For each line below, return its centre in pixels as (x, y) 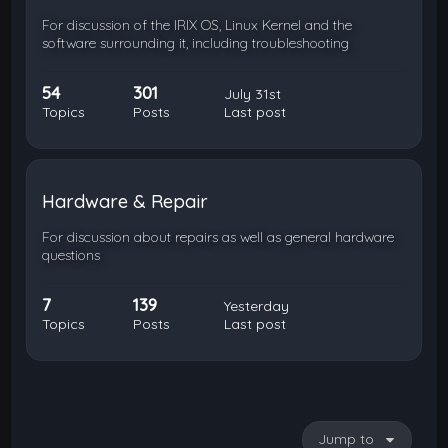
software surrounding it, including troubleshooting (196, 43)
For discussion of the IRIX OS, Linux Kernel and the (197, 25)
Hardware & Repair (125, 201)
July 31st (252, 94)
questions (71, 255)
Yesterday (256, 306)
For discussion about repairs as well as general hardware (218, 237)
